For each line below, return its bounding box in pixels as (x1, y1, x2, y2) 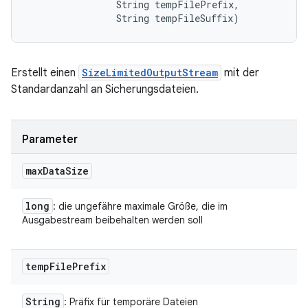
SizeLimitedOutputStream (82, 66, 218, 79)
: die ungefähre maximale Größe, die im (53, 200, 228, 212)
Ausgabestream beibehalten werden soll (22, 214, 203, 226)
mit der (221, 66, 259, 80)
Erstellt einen (11, 66, 78, 80)
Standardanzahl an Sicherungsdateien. (11, 82, 199, 96)
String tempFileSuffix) (28, 12, 239, 25)
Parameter (22, 133, 78, 146)
